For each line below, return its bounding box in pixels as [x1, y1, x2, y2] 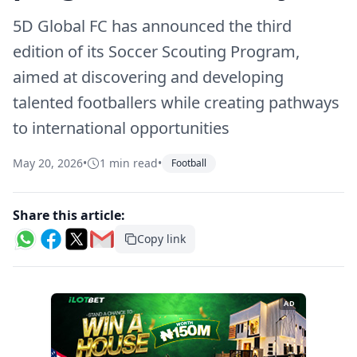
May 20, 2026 [13, 155, 83, 171]
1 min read [100, 155, 158, 171]
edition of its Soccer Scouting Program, [13, 41, 300, 62]
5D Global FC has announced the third [13, 15, 292, 37]
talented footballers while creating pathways [13, 92, 339, 113]
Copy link [137, 231, 186, 246]
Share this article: [13, 206, 125, 224]
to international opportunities [13, 117, 229, 139]
